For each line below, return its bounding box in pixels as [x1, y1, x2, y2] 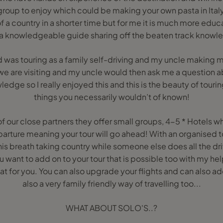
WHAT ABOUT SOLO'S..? [66, 203, 157, 213]
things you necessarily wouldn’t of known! [33, 92, 190, 102]
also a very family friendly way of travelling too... [22, 178, 201, 189]
